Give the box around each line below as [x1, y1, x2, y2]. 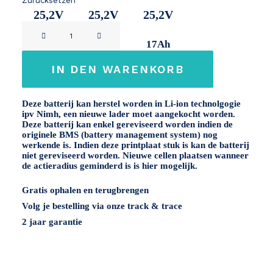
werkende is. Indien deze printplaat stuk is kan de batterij [22, 140, 249, 150]
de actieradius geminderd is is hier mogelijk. [22, 161, 197, 171]
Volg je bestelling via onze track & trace [22, 201, 182, 211]
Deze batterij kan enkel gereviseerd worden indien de [22, 119, 233, 129]
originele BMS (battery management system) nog [22, 130, 218, 140]
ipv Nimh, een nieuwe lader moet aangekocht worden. [22, 109, 235, 119]
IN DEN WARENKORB [51, 63, 184, 76]
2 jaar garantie [22, 217, 82, 227]
